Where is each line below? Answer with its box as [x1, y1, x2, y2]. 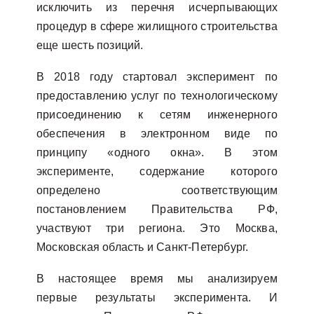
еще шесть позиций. [36, 39, 144, 51]
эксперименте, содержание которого [36, 165, 278, 177]
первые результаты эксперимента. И [36, 292, 278, 303]
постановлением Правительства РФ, [36, 203, 278, 215]
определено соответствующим [36, 184, 278, 196]
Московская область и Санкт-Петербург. [36, 241, 249, 253]
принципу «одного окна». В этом [36, 146, 278, 158]
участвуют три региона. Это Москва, [36, 222, 278, 234]
